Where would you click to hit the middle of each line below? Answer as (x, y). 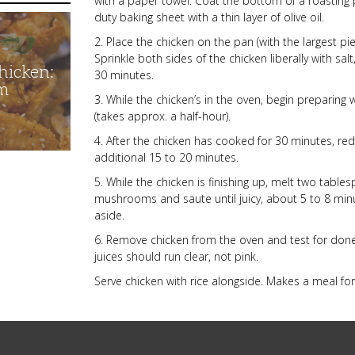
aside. (110, 215)
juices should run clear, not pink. (177, 256)
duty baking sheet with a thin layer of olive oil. (210, 17)
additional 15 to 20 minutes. (167, 157)
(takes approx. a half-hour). (163, 116)
